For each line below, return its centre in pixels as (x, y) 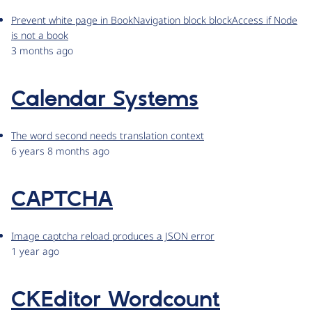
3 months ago (42, 51)
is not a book (40, 36)
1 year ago (35, 251)
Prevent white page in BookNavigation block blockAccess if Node (154, 20)
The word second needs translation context (108, 136)
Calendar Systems (105, 100)
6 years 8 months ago (60, 151)
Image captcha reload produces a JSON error (113, 236)
